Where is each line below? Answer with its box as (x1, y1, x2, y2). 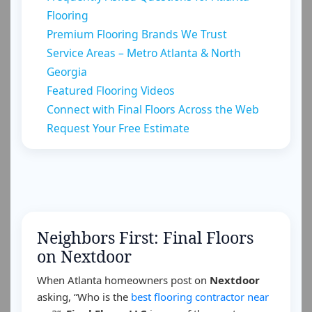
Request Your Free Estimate (47, 120, 189, 136)
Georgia (47, 64, 87, 79)
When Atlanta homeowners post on (37, 273, 210, 287)
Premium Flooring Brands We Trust (47, 26, 227, 42)
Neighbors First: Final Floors (37, 226, 253, 249)
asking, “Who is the (37, 290, 131, 304)
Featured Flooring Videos (47, 83, 175, 98)
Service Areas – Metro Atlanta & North (47, 45, 241, 61)
